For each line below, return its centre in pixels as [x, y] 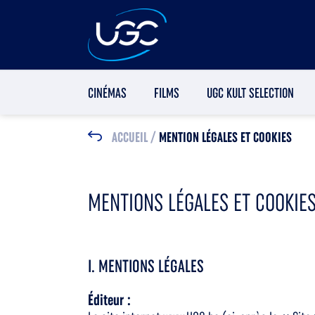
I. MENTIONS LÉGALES [146, 266]
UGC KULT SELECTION [250, 93]
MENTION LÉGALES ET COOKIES [224, 137]
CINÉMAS [107, 93]
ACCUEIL [129, 137]
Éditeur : [109, 300]
